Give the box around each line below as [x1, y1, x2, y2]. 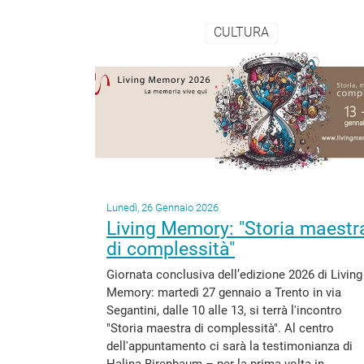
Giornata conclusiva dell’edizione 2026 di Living [106, 267, 362, 282]
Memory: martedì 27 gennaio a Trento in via [106, 285, 341, 300]
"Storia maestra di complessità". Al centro [106, 321, 334, 336]
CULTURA [213, 24, 269, 41]
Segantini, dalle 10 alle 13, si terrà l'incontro [106, 303, 342, 318]
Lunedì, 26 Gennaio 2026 [106, 201, 219, 214]
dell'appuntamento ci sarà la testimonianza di [106, 339, 353, 353]
